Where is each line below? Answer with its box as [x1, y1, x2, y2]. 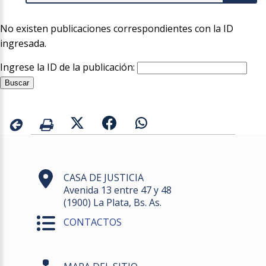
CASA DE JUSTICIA [64, 171, 144, 185]
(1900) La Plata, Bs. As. [64, 196, 162, 210]
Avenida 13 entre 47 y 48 [64, 183, 172, 197]
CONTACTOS [64, 216, 122, 229]
